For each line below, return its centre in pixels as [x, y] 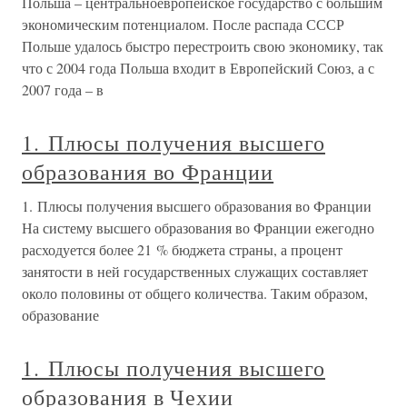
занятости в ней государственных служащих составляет [195, 271]
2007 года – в [63, 89]
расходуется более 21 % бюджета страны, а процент [182, 249]
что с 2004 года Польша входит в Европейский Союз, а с [198, 68]
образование [60, 315]
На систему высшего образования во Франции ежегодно [198, 228]
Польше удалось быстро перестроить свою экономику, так [203, 46]
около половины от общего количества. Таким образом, [195, 293]
